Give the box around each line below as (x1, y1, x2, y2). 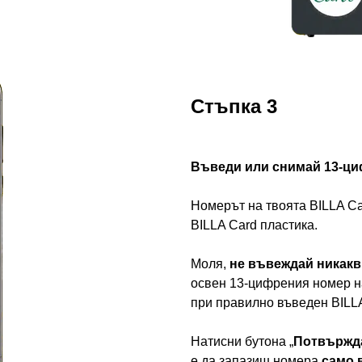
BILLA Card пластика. (191, 218, 318, 233)
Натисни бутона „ (191, 335, 293, 349)
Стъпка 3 (191, 95, 277, 118)
